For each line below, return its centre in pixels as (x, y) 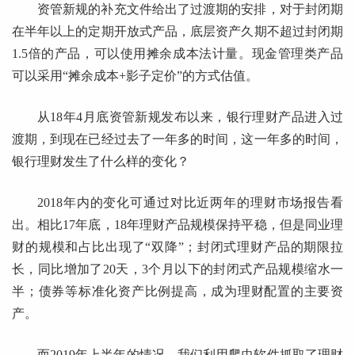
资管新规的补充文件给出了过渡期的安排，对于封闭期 (190, 10)
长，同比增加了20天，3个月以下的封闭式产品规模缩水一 (177, 269)
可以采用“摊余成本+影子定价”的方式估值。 (135, 76)
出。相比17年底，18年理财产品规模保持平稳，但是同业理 (177, 225)
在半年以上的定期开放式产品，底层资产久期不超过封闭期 (177, 32)
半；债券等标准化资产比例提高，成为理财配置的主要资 (177, 292)
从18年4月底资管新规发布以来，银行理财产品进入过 (190, 117)
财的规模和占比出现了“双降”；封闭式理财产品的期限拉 (177, 247)
